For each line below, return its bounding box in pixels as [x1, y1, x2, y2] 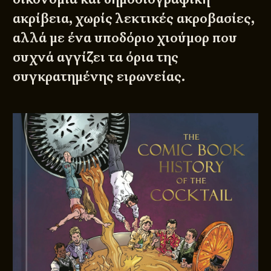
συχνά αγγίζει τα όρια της [13, 48, 179, 67]
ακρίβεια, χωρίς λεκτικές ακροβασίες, [13, 10, 255, 28]
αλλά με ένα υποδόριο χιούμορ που [13, 29, 238, 47]
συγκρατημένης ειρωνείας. [13, 68, 189, 86]
